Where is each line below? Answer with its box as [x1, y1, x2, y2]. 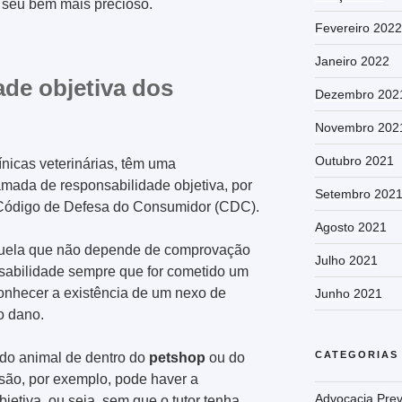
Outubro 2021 [314, 153, 394, 168]
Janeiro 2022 [314, 53, 389, 68]
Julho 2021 [314, 252, 378, 267]
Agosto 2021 [314, 219, 387, 234]
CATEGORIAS [314, 348, 398, 360]
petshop [149, 350, 205, 366]
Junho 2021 [314, 285, 382, 301]
